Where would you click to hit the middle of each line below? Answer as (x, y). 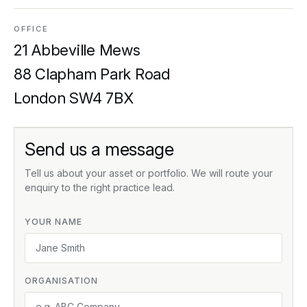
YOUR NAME (53, 222)
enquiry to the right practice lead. (100, 187)
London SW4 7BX (74, 98)
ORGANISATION (61, 281)
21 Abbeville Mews (77, 50)
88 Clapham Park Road (92, 74)
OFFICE (31, 29)
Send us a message (99, 149)
